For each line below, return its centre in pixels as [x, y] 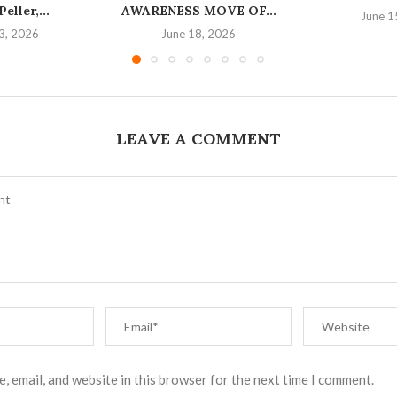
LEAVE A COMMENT [198, 139]
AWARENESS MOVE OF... [198, 11]
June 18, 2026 [199, 34]
